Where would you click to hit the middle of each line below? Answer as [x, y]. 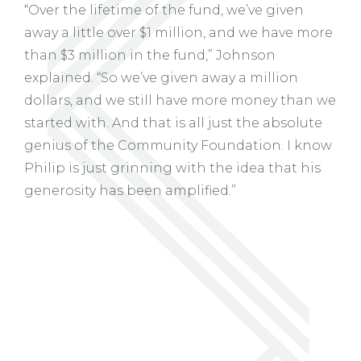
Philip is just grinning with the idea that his [172, 168]
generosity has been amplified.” [130, 190]
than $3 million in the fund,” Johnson [150, 55]
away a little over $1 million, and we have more [178, 32]
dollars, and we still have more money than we [180, 100]
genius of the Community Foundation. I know [178, 145]
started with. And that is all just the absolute [173, 122]
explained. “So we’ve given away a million [161, 77]
